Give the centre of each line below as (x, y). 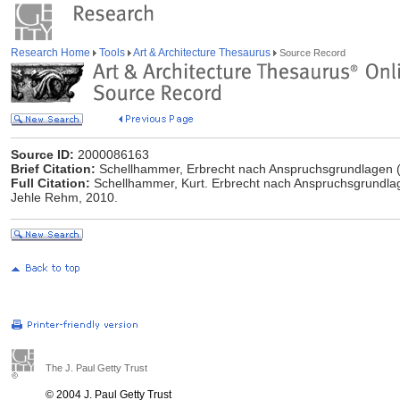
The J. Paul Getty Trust (96, 368)
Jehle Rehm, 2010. (64, 197)
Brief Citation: (53, 169)
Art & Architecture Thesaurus (202, 53)
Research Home (52, 53)
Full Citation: (50, 183)
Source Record (311, 53)
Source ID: (42, 154)
